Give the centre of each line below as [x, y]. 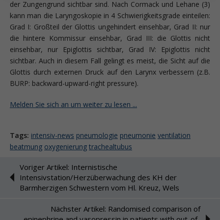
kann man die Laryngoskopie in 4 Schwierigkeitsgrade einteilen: [110, 15]
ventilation [174, 135]
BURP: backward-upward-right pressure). [74, 83]
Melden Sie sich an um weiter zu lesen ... [73, 104]
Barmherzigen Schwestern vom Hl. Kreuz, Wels [99, 187]
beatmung [26, 146]
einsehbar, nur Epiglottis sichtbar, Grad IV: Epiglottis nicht [110, 49]
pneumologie [97, 135]
